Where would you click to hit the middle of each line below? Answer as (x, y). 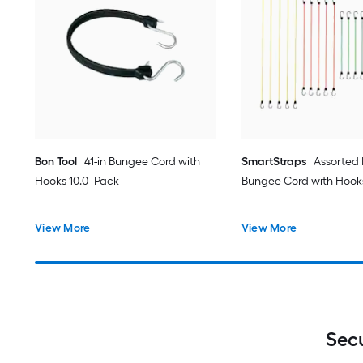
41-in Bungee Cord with (143, 161)
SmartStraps (273, 161)
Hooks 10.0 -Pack (77, 181)
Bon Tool (56, 161)
